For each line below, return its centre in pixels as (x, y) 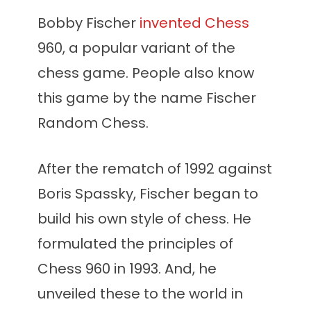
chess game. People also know (146, 73)
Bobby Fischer (89, 23)
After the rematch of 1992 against (155, 169)
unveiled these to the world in (140, 294)
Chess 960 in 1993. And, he (127, 269)
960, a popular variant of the (136, 48)
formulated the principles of (135, 244)
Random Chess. (93, 123)
